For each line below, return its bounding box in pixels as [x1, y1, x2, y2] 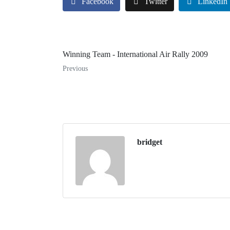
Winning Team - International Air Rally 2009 [63, 49, 208, 59]
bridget [137, 137, 162, 146]
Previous [63, 64, 88, 72]
